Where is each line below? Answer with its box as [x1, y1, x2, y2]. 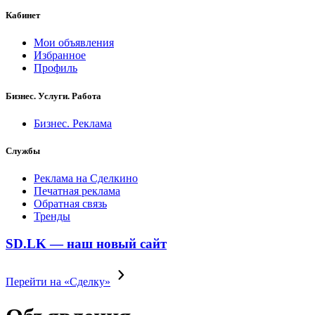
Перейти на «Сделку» [6, 276, 110, 288]
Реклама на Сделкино [34, 172, 138, 185]
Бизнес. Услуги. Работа [6, 90, 101, 101]
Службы [6, 145, 40, 156]
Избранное [34, 49, 86, 62]
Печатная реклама [34, 185, 120, 198]
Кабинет [6, 10, 40, 21]
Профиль [34, 62, 77, 75]
